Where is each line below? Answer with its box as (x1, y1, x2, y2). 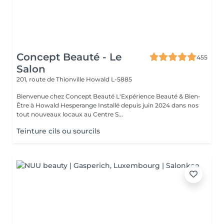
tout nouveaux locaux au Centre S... (16, 110, 123, 118)
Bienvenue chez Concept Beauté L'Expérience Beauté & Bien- (16, 92, 116, 100)
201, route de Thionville (16, 75, 86, 83)
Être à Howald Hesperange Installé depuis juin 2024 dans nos (16, 101, 198, 109)
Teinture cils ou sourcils (16, 126, 100, 135)
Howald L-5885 (86, 75, 132, 83)
